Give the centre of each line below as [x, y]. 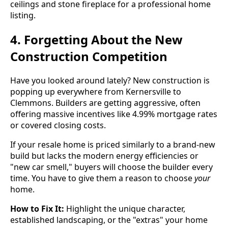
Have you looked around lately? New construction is [110, 81]
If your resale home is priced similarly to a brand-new [113, 145]
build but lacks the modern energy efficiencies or [104, 156]
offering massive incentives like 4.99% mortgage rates [114, 114]
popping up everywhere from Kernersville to [96, 92]
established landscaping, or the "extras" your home [109, 220]
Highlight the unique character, [125, 209]
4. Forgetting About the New [96, 40]
